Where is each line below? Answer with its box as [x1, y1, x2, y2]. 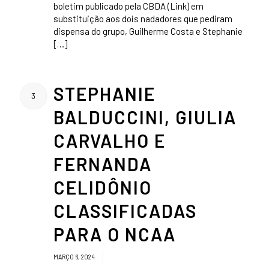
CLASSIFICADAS [53, 200, 197, 222]
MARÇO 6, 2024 [53, 253, 96, 261]
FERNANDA [53, 153, 152, 175]
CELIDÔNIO [53, 177, 152, 198]
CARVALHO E [53, 130, 166, 151]
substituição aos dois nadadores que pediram [53, 13, 232, 25]
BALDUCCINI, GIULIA [53, 106, 237, 128]
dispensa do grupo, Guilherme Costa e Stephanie [53, 26, 243, 37]
